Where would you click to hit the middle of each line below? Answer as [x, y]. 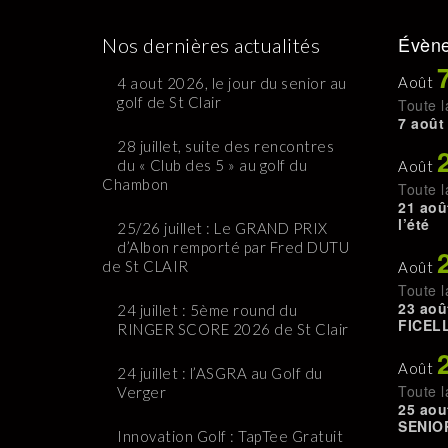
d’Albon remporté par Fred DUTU [233, 247]
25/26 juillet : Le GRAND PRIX [222, 228]
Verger [141, 392]
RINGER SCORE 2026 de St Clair [233, 329]
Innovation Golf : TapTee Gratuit [230, 436]
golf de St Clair [169, 102]
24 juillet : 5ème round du [207, 310]
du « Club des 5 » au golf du [212, 165]
